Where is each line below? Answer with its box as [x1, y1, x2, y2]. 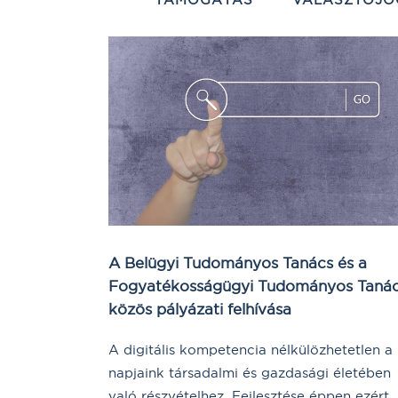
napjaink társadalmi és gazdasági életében [108, 364, 391, 382]
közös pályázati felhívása [108, 299, 291, 319]
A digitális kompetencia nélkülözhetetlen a [108, 341, 393, 359]
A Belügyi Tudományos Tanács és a [108, 253, 367, 273]
